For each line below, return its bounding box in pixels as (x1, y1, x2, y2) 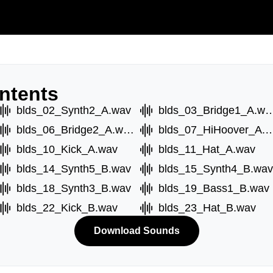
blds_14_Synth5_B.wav (16, 163, 131, 175)
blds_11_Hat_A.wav (158, 143, 255, 155)
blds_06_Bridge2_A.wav (122, 124, 134, 136)
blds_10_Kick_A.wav (16, 143, 118, 155)
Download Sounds (93, 225, 180, 236)
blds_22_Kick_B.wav (16, 202, 118, 214)
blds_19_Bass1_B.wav (158, 182, 269, 194)
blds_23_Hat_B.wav (158, 202, 256, 214)
